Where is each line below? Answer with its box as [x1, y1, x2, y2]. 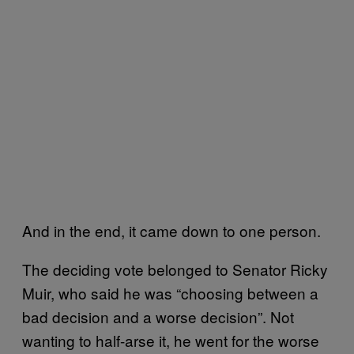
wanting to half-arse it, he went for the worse [22, 330, 319, 351]
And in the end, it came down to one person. [22, 220, 321, 241]
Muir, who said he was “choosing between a [22, 282, 318, 303]
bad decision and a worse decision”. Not [22, 306, 294, 327]
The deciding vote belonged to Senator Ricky [22, 258, 328, 280]
